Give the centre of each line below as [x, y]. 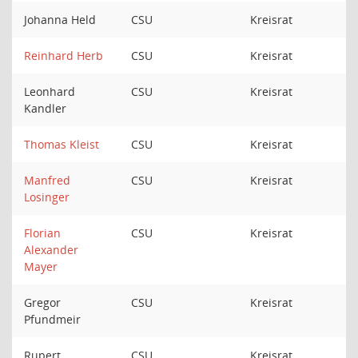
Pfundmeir [54, 319]
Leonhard [50, 91]
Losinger [47, 197]
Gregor [42, 302]
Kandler [47, 108]
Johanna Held [62, 20]
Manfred [47, 180]
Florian [42, 233]
